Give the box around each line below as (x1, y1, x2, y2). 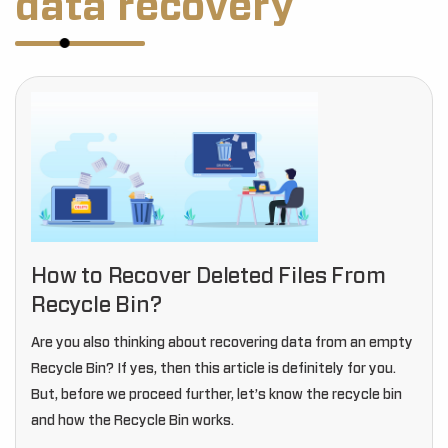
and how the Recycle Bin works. (31, 414, 234, 428)
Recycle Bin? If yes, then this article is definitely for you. (31, 362, 396, 376)
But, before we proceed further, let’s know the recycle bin (31, 388, 402, 402)
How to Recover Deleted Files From (31, 265, 386, 287)
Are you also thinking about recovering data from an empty (31, 336, 413, 350)
